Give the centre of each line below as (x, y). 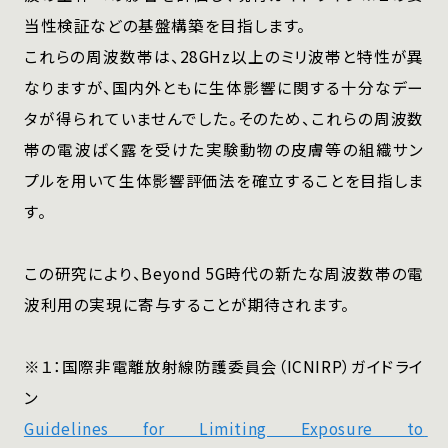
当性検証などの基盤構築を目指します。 (165, 25)
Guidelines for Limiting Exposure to (224, 428)
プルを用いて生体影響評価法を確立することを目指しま (224, 180)
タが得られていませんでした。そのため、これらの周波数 (224, 118)
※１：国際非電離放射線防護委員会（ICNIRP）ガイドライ (224, 366)
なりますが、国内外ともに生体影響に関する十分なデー (224, 87)
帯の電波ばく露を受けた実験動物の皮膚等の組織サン (224, 149)
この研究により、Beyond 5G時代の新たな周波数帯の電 (224, 273)
